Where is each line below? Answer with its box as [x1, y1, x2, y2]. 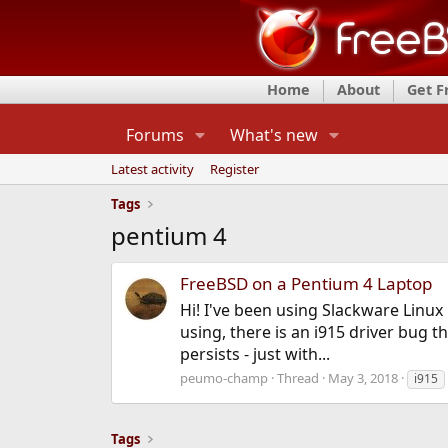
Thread [276, 369, 319, 388]
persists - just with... [179, 343, 330, 366]
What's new [229, 124, 318, 146]
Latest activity [110, 160, 194, 178]
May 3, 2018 [327, 369, 398, 388]
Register [209, 160, 259, 178]
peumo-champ [179, 369, 268, 388]
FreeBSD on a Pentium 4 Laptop [179, 272, 432, 296]
